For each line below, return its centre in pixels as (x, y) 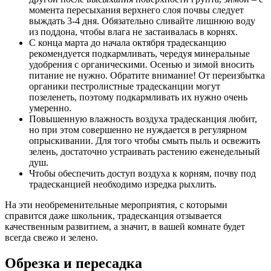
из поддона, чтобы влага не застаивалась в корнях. (133, 32)
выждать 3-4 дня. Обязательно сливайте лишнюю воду (142, 21)
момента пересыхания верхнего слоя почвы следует (136, 10)
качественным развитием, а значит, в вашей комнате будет (125, 227)
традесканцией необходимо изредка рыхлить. (123, 184)
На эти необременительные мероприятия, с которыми (116, 205)
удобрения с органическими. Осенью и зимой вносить (142, 65)
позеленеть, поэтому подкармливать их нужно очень (138, 97)
